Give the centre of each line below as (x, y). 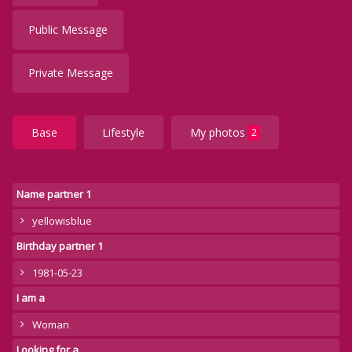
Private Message (71, 73)
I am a (31, 298)
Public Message (68, 30)
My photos (219, 133)
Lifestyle (124, 133)
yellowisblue (62, 221)
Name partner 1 (54, 194)
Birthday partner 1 (60, 246)
